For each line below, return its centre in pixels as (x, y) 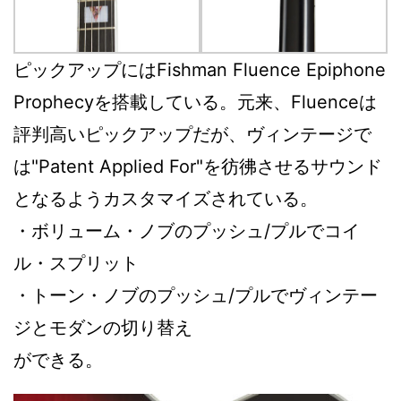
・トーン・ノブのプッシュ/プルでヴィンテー (196, 296)
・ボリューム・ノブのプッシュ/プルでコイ (187, 231)
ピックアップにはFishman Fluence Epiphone (200, 70)
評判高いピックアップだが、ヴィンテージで (192, 135)
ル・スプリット (76, 264)
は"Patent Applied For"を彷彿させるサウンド (198, 167)
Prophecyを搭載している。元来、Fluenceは (195, 102)
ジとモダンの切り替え (103, 328)
